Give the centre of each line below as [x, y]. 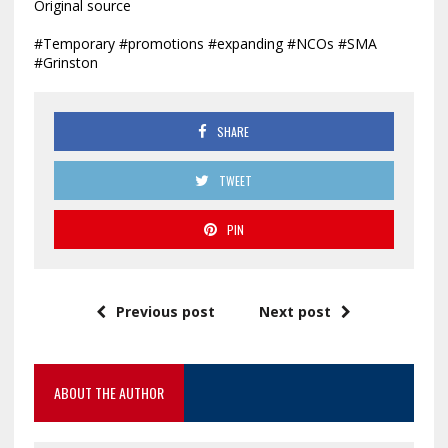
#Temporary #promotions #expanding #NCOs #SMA [205, 44]
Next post [295, 312]
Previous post [166, 312]
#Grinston [65, 63]
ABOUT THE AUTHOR [108, 393]
